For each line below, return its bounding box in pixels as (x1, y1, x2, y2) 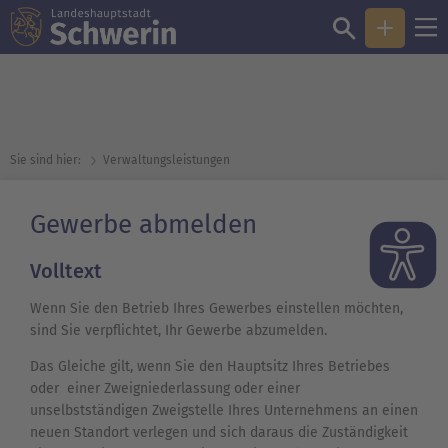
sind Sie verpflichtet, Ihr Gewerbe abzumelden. (30, 322, 331, 340)
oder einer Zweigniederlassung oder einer (30, 380, 300, 398)
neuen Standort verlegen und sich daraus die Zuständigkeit (30, 424, 408, 442)
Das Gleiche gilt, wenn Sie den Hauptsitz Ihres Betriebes (30, 358, 390, 376)
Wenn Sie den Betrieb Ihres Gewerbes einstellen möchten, (30, 300, 403, 318)
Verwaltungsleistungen (103, 153, 230, 167)
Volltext (30, 259, 102, 284)
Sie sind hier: (10, 153, 81, 167)
